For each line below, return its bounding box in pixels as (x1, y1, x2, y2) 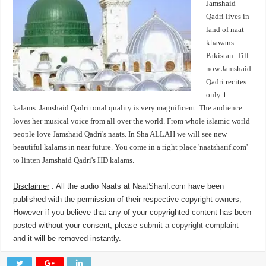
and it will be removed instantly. (13, 234, 122, 243)
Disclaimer (13, 182, 50, 191)
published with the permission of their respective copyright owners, (13, 195, 242, 204)
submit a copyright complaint (140, 221, 239, 230)
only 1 (206, 90, 227, 99)
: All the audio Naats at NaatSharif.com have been (49, 182, 224, 191)
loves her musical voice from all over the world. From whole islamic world (13, 116, 251, 125)
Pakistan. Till (206, 51, 249, 60)
